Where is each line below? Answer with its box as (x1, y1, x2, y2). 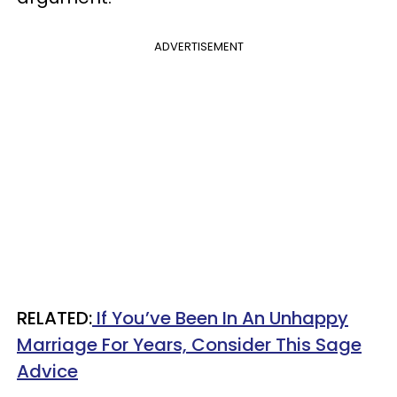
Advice (17, 358, 78, 384)
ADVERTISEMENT (153, 37, 244, 55)
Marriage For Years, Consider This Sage (17, 331, 362, 357)
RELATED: (17, 305, 92, 331)
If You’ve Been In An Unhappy (92, 305, 348, 331)
